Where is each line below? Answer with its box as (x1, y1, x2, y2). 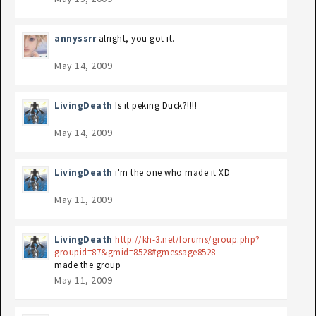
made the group (54, 259, 121, 271)
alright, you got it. (98, 32, 175, 44)
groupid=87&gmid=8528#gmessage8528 (54, 246, 216, 258)
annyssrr (54, 32, 96, 44)
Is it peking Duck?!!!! (115, 99, 197, 111)
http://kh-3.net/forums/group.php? (115, 233, 260, 245)
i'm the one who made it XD (115, 166, 230, 178)
